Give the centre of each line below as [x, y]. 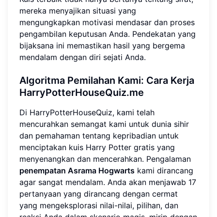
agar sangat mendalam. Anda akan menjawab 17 [108, 182]
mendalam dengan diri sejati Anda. [83, 57]
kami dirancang [164, 171]
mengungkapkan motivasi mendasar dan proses [107, 23]
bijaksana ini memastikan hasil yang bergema [102, 46]
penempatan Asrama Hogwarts [77, 171]
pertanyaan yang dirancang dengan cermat [99, 194]
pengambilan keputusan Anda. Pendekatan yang [108, 34]
